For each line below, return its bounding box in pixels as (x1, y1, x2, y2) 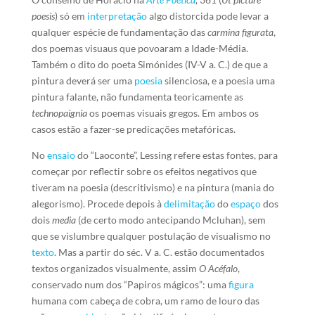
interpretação (86, 10, 147, 22)
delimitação (163, 198, 215, 210)
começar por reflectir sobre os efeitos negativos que (31, 165, 257, 177)
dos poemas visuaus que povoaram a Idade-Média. (31, 42, 248, 54)
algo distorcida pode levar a (146, 10, 269, 22)
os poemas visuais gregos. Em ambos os (86, 107, 259, 119)
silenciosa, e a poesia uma (162, 75, 275, 86)
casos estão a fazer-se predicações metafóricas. (31, 123, 236, 135)
